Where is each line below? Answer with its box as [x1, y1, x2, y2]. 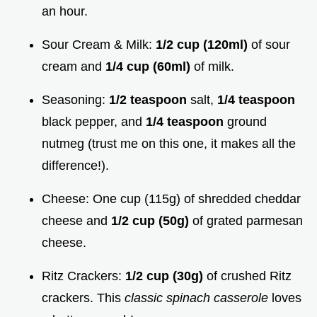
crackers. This [42, 291, 125, 306]
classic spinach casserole [125, 291, 272, 306]
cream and [42, 59, 105, 74]
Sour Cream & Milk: [42, 38, 156, 52]
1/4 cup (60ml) [105, 59, 194, 74]
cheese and [42, 214, 111, 229]
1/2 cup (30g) [125, 269, 207, 284]
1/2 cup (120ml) [156, 38, 251, 52]
